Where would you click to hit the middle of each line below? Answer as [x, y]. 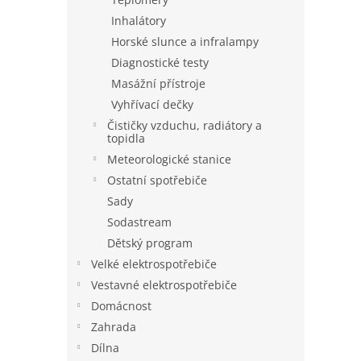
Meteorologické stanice [169, 159]
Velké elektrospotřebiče [154, 264]
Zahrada [114, 327]
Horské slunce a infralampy [185, 41]
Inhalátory [139, 21]
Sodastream [139, 222]
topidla [126, 138]
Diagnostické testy [160, 62]
